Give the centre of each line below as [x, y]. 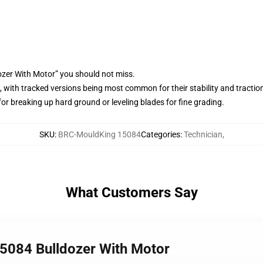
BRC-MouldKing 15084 [99, 134]
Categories [160, 134]
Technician [203, 134]
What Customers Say [131, 193]
